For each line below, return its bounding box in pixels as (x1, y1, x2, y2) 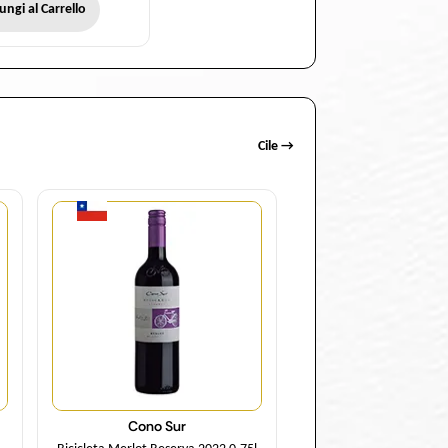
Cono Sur (128, 417, 186, 436)
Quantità (124, 179, 190, 201)
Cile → (258, 139, 294, 155)
